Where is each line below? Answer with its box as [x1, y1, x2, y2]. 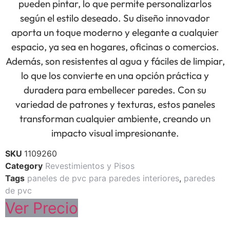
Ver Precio [5, 199, 78, 218]
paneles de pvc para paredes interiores [27, 173, 179, 184]
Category [5, 161, 43, 171]
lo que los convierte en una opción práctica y [21, 69, 209, 82]
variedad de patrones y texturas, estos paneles [15, 98, 215, 110]
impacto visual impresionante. [51, 127, 179, 139]
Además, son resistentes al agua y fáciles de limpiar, [5, 55, 225, 67]
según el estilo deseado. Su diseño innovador [20, 12, 210, 24]
